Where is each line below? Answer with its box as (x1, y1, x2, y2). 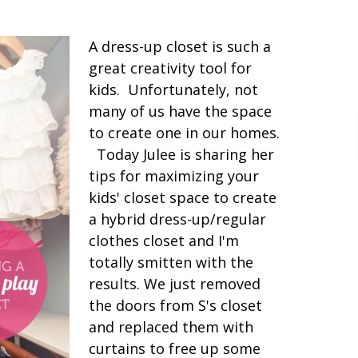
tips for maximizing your (89, 166, 259, 185)
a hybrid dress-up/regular (89, 209, 266, 229)
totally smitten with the (89, 253, 253, 272)
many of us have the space (89, 101, 272, 121)
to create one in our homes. (89, 123, 280, 142)
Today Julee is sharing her (89, 145, 274, 164)
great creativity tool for (89, 58, 252, 78)
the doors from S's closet (89, 296, 262, 315)
